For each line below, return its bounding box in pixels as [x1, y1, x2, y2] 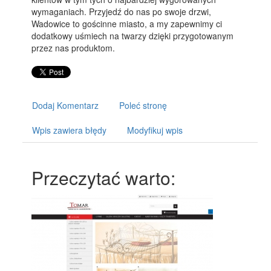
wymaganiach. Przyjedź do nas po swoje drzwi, [31, 5, 212, 18]
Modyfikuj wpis [127, 124, 183, 136]
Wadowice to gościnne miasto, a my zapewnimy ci [31, 18, 223, 30]
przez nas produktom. [31, 42, 116, 54]
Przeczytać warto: [31, 165, 176, 191]
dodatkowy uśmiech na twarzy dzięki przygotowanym [31, 30, 234, 42]
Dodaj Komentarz [32, 99, 99, 111]
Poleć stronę [119, 99, 168, 111]
